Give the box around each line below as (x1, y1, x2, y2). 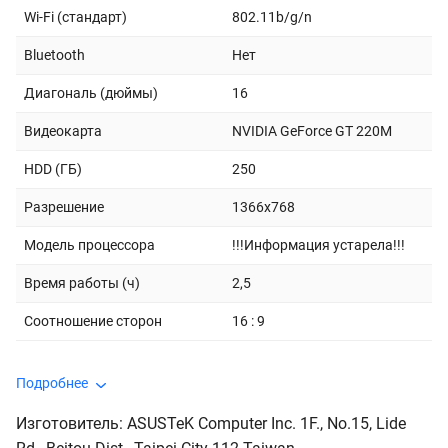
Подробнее (16, 374, 88, 391)
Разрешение (24, 198, 104, 215)
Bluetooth (24, 46, 85, 63)
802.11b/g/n (232, 8, 312, 25)
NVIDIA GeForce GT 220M (232, 122, 392, 139)
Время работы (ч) (24, 274, 140, 291)
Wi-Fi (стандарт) (24, 8, 127, 25)
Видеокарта (24, 122, 102, 139)
